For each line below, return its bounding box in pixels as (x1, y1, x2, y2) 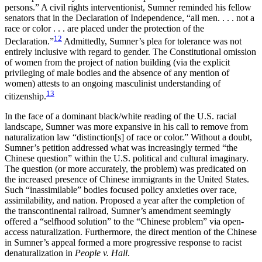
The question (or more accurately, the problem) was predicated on (5, 164, 246, 174)
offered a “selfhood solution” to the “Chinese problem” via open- (5, 216, 244, 227)
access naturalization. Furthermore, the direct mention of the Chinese (5, 227, 257, 237)
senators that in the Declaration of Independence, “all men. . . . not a (5, 12, 254, 23)
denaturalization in (5, 248, 75, 258)
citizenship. (5, 91, 46, 102)
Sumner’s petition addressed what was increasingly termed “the (5, 143, 237, 153)
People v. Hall (75, 248, 127, 258)
